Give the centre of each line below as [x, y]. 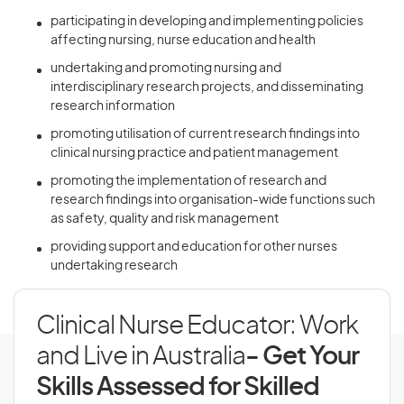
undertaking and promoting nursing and [166, 69]
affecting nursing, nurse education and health [183, 41]
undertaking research [114, 266]
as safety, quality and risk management [165, 219]
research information [113, 106]
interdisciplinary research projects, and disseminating [207, 87]
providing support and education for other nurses [194, 247]
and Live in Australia [141, 357]
